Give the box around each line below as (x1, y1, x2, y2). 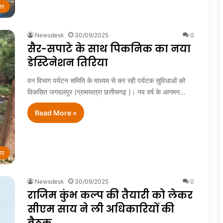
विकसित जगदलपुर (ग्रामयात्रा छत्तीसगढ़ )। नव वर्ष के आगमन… (27, 87, 186, 96)
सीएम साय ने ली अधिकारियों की (27, 202, 174, 216)
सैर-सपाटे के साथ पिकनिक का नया (27, 41, 191, 56)
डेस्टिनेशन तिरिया (27, 55, 108, 70)
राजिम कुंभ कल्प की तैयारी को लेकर (27, 188, 193, 202)
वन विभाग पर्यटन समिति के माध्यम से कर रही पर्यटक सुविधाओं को (27, 76, 185, 85)
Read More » (35, 108, 77, 117)
